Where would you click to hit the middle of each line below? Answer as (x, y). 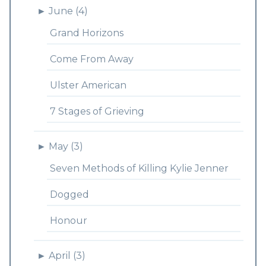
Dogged (69, 194)
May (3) (66, 146)
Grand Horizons (86, 33)
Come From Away (91, 59)
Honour (68, 221)
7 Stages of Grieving (97, 111)
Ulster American (88, 85)
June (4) (68, 11)
